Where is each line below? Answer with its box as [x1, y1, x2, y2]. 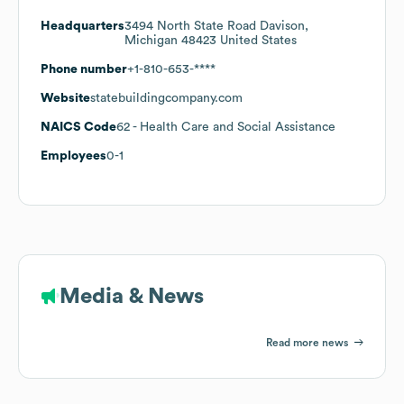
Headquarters [41, 19, 124, 32]
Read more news [266, 336, 348, 348]
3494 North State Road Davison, [124, 19, 308, 32]
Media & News [60, 285, 204, 308]
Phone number [41, 62, 127, 76]
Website [41, 91, 90, 105]
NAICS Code [41, 120, 116, 133]
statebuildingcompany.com [90, 91, 243, 105]
